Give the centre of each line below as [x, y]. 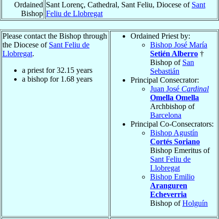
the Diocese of [26, 44]
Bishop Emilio [172, 176]
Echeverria [168, 194]
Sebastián [165, 71]
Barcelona [166, 115]
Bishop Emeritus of [180, 150]
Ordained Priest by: [160, 36]
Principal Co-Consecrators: [172, 124]
